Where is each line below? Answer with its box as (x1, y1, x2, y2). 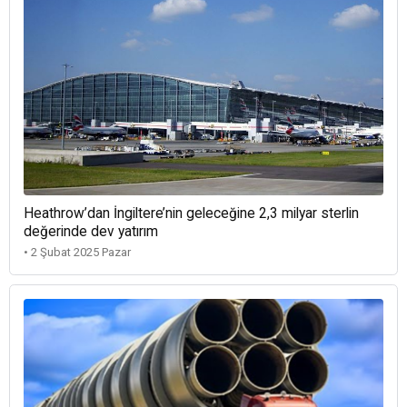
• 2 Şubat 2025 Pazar (24, 244, 131, 259)
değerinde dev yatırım (24, 223, 158, 240)
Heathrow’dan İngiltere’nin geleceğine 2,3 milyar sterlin (24, 204, 359, 222)
